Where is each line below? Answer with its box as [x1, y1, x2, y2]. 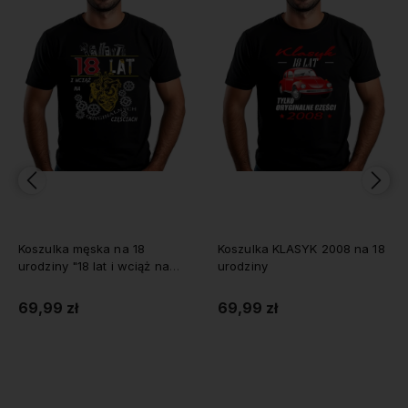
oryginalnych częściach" [18, 276, 163, 291]
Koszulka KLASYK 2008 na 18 [218, 241, 385, 257]
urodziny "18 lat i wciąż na [18, 259, 169, 274]
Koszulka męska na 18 [18, 241, 145, 257]
